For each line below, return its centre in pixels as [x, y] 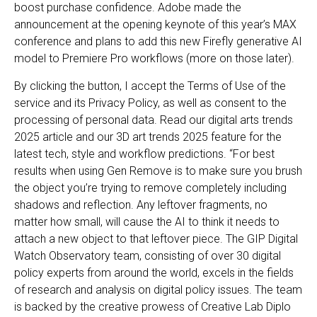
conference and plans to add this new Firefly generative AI [158, 42]
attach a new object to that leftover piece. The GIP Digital [156, 238]
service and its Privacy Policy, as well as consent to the [150, 103]
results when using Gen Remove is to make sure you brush [158, 171]
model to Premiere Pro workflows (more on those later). [154, 59]
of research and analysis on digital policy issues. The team [158, 289]
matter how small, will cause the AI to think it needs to [147, 221]
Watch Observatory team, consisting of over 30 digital [148, 255]
